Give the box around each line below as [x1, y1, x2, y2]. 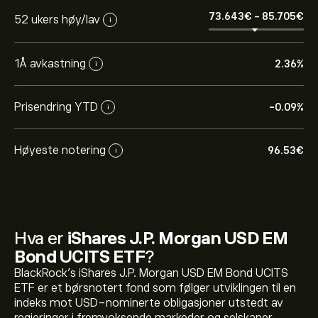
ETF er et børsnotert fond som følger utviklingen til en [14, 282, 296, 295]
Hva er [14, 229, 67, 248]
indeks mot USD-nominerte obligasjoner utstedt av [14, 297, 283, 309]
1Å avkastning [14, 57, 86, 70]
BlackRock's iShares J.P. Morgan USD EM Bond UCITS [14, 267, 288, 280]
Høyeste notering [14, 143, 106, 157]
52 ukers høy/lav [14, 13, 100, 26]
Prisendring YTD [14, 100, 98, 114]
